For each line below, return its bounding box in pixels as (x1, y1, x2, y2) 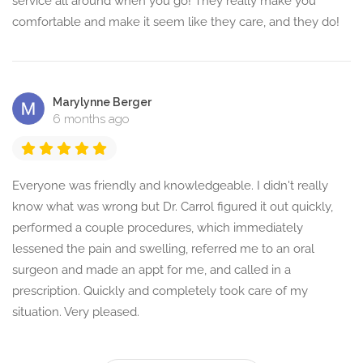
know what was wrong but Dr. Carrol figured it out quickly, (12, 199, 333, 215)
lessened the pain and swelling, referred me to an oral (12, 241, 314, 257)
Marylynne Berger (53, 96, 152, 109)
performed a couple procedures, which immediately (12, 220, 303, 236)
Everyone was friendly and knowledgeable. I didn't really (12, 178, 328, 194)
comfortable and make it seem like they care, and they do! (12, 15, 340, 30)
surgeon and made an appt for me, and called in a (12, 263, 291, 278)
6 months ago (53, 112, 130, 127)
